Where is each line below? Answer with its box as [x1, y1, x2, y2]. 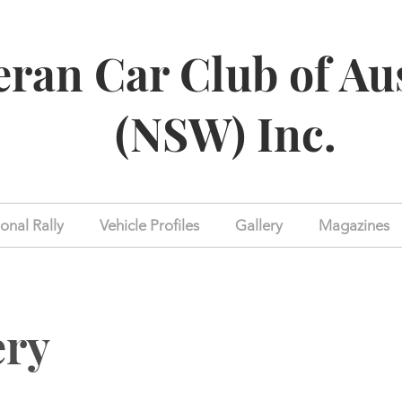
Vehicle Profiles [100, 216, 199, 234]
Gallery [235, 216, 283, 234]
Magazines [319, 216, 389, 234]
